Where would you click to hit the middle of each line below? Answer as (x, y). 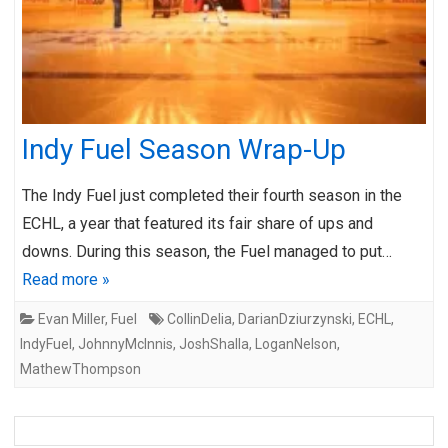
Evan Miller (71, 318)
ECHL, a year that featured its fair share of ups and (197, 223)
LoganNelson (296, 343)
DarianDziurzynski (295, 318)
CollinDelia (199, 318)
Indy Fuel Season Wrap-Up (184, 149)
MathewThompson (80, 368)
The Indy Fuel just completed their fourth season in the (212, 195)
